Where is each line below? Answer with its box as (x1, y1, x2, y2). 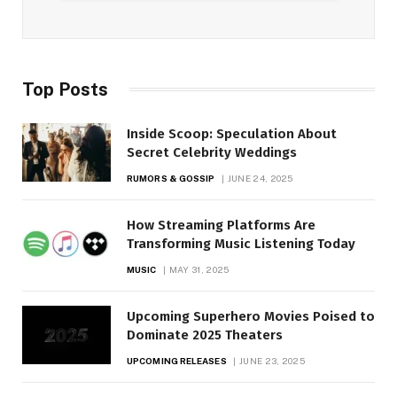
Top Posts (22, 78, 108, 100)
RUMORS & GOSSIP (127, 172, 215, 183)
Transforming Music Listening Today (127, 235, 355, 252)
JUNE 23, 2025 (239, 354, 305, 366)
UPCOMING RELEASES (127, 354, 227, 366)
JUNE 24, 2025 (227, 172, 293, 183)
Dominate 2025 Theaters (127, 326, 283, 343)
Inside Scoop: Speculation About (127, 125, 337, 142)
